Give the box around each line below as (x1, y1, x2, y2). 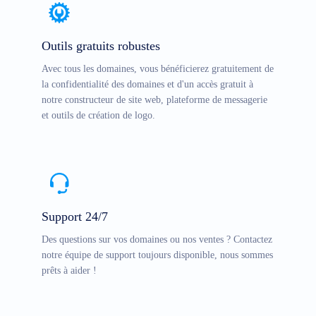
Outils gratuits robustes (42, 38, 160, 53)
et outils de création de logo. (42, 109, 155, 121)
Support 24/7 (42, 209, 108, 224)
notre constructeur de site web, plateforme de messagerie (42, 94, 267, 105)
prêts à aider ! (42, 265, 97, 276)
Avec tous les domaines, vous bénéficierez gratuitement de (42, 63, 274, 74)
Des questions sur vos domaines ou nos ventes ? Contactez (42, 233, 272, 245)
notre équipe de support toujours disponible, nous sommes (42, 249, 273, 260)
